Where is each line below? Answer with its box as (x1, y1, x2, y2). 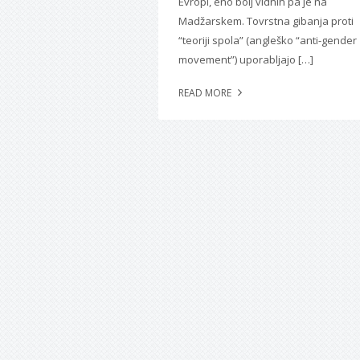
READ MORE (178, 86, 234, 100)
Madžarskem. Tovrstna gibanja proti (178, 14, 354, 29)
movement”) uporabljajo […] (178, 52, 313, 67)
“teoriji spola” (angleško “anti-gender (178, 33, 357, 48)
